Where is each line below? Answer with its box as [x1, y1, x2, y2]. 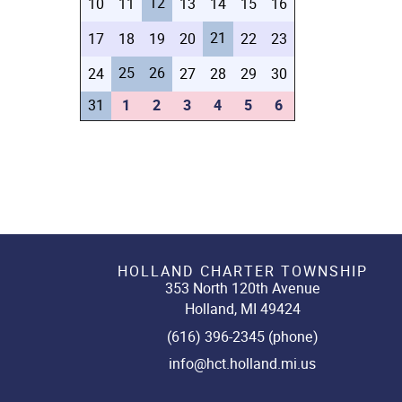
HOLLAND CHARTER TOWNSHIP [117, 260, 368, 282]
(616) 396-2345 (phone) [166, 326, 319, 347]
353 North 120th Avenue [164, 278, 320, 300]
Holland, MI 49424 [184, 299, 301, 320]
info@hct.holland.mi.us [169, 354, 316, 375]
